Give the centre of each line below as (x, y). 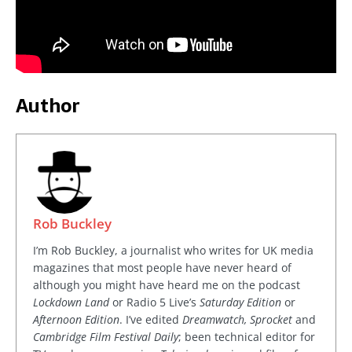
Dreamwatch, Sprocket (237, 320)
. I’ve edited (151, 320)
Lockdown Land (71, 302)
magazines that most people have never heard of (162, 268)
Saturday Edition (240, 302)
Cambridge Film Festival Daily (106, 337)
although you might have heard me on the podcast (167, 285)
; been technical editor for (247, 337)
